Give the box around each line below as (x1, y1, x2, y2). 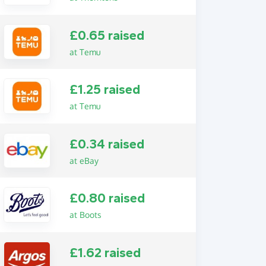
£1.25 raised (69, 82, 140, 98)
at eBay (69, 155, 99, 166)
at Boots (69, 210, 102, 220)
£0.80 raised (69, 191, 145, 207)
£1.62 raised (69, 245, 141, 261)
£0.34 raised (69, 136, 144, 152)
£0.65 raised (69, 27, 144, 43)
